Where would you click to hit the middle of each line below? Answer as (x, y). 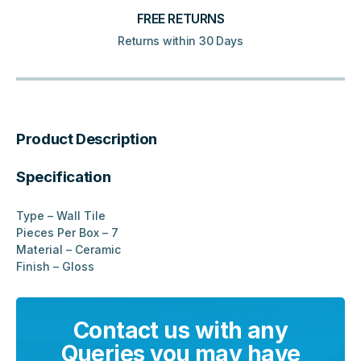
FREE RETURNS (180, 19)
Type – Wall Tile (61, 215)
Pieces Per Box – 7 (67, 232)
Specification (64, 176)
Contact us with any (180, 330)
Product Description (87, 139)
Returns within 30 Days (180, 40)
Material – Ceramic (68, 249)
